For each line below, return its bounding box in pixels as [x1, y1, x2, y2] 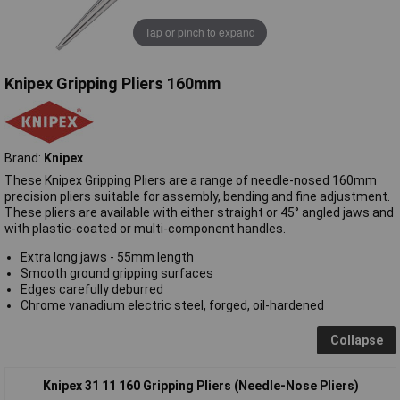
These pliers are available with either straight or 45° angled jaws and [4, 204, 394, 220]
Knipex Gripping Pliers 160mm [4, 73, 221, 93]
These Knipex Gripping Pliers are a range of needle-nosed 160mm [4, 172, 377, 187]
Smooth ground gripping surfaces [20, 265, 213, 280]
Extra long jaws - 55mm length [20, 249, 194, 264]
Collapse [329, 332, 383, 347]
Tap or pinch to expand [145, 24, 255, 40]
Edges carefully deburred [20, 281, 163, 296]
